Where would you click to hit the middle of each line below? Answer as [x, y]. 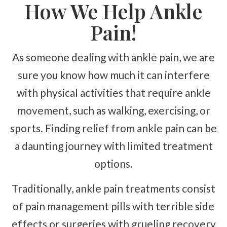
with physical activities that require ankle [113, 92]
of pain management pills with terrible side [113, 206]
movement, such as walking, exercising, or [113, 110]
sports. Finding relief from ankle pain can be [113, 128]
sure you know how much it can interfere [113, 75]
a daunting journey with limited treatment [113, 146]
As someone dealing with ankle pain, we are [16, 57]
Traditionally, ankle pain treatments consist [15, 188]
